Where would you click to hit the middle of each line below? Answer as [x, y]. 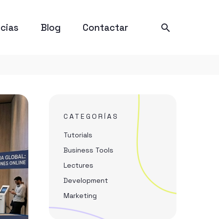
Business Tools [88, 150]
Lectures [78, 165]
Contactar [105, 27]
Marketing [80, 196]
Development [86, 180]
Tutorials [78, 135]
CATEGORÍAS [91, 116]
